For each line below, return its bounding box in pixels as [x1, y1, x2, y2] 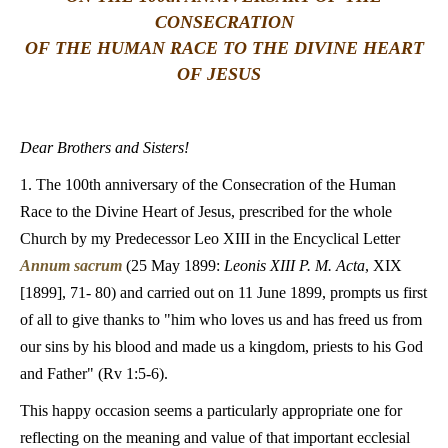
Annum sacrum [20, 257, 122, 274]
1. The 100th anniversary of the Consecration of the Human [20, 176, 396, 193]
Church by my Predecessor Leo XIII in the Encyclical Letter [20, 230, 400, 247]
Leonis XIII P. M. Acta [224, 257, 365, 274]
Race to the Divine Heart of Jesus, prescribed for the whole [20, 203, 392, 220]
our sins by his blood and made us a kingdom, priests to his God [20, 338, 423, 355]
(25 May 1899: [122, 257, 224, 274]
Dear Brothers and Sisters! [20, 139, 189, 156]
